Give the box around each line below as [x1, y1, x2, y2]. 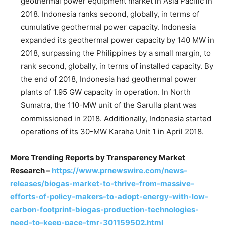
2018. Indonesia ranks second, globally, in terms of [21, 9, 199, 19]
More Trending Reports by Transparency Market [10, 152, 185, 162]
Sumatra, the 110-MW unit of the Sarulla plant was [21, 100, 197, 110]
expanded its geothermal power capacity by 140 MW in [21, 35, 214, 45]
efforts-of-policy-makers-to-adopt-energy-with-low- [10, 191, 208, 201]
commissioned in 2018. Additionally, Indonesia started [21, 113, 211, 123]
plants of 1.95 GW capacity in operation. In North [21, 87, 191, 97]
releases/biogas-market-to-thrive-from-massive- [10, 178, 194, 188]
